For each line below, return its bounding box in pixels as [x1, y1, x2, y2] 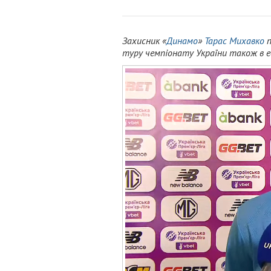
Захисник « [122, 34, 166, 47]
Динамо [166, 34, 198, 47]
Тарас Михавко [204, 34, 264, 47]
